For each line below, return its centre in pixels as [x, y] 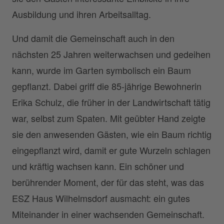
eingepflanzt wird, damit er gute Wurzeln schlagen [111, 150]
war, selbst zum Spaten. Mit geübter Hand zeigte [109, 118]
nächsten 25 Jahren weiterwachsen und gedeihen [111, 54]
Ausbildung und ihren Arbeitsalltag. [81, 14]
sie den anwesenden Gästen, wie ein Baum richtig [112, 134]
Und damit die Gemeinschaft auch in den [93, 38]
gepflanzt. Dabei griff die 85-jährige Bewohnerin [107, 86]
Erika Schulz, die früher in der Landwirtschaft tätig [111, 102]
